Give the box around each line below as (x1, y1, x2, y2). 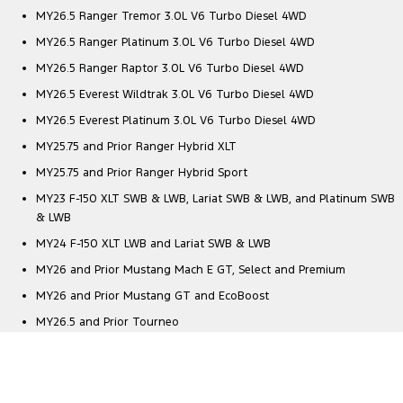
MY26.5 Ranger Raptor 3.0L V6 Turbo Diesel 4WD (36, 61, 304, 76)
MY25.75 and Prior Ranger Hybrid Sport (36, 166, 247, 181)
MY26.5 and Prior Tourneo (36, 315, 179, 330)
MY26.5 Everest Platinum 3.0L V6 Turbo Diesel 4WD (36, 113, 316, 129)
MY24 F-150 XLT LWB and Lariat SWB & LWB (36, 237, 271, 252)
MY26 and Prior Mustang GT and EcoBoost (36, 289, 269, 304)
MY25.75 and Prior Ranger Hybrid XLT (36, 139, 237, 155)
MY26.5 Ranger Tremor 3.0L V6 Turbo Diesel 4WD (36, 9, 307, 24)
